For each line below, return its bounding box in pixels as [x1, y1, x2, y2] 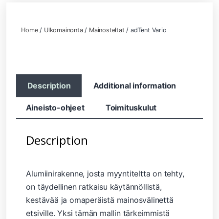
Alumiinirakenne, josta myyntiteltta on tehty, [26, 168, 184, 178]
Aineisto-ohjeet [25, 103, 85, 112]
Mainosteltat [89, 26, 125, 34]
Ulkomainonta [44, 26, 83, 34]
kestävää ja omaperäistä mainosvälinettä [26, 195, 174, 205]
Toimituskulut [105, 103, 157, 112]
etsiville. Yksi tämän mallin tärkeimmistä [26, 208, 170, 218]
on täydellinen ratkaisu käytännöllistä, [26, 181, 162, 192]
